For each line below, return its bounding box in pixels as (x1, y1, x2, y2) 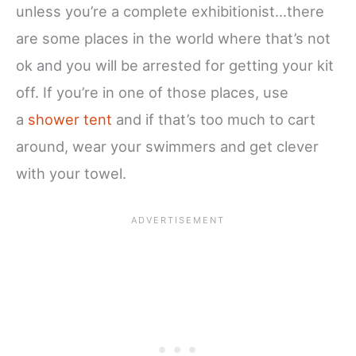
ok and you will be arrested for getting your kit (16, 56, 334, 75)
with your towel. (16, 164, 126, 183)
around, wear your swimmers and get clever (16, 137, 319, 156)
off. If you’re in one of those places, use (16, 83, 288, 102)
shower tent (28, 110, 112, 129)
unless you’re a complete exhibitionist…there (16, 2, 324, 21)
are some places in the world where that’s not (16, 29, 331, 48)
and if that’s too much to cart (112, 110, 315, 129)
